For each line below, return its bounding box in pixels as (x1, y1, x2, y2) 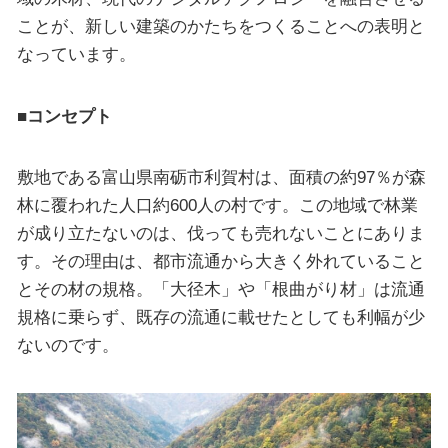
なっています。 (16, 44, 136, 65)
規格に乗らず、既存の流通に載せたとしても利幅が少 (16, 307, 425, 328)
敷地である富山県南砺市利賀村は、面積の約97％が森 (16, 167, 426, 188)
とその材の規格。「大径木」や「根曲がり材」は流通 (16, 279, 425, 300)
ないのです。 (16, 335, 119, 356)
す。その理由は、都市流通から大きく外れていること (16, 251, 425, 272)
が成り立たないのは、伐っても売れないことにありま (16, 223, 425, 244)
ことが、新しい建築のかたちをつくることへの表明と (16, 16, 425, 37)
